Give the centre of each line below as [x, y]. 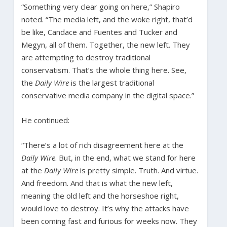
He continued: [45, 120]
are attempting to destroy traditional [86, 57]
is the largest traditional [111, 82]
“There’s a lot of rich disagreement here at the [102, 145]
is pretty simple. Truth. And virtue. [138, 170]
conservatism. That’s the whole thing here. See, [104, 70]
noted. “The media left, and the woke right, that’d [107, 19]
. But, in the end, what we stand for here [125, 157]
